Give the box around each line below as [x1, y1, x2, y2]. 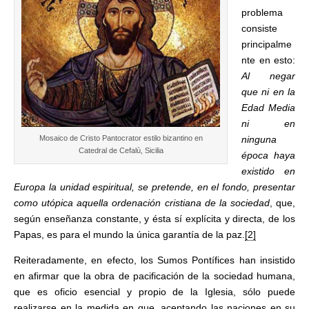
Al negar [241, 70, 295, 81]
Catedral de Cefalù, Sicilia [78, 146, 163, 155]
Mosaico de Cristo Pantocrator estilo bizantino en [39, 134, 203, 143]
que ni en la [241, 86, 295, 97]
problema [241, 7, 283, 18]
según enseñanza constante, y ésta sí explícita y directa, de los [14, 213, 295, 224]
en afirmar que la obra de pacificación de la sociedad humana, [14, 270, 295, 281]
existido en [241, 166, 295, 177]
